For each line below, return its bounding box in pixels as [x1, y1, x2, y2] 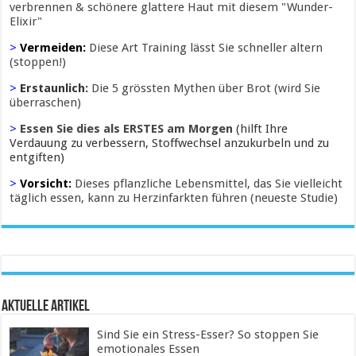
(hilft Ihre [236, 122, 288, 137]
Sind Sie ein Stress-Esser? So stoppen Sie [97, 327, 319, 342]
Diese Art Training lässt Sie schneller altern [89, 41, 323, 56]
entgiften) [10, 150, 65, 165]
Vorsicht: [20, 176, 75, 192]
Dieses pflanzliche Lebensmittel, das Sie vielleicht [75, 176, 343, 192]
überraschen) [10, 95, 82, 110]
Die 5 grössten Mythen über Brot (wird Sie [91, 81, 321, 96]
